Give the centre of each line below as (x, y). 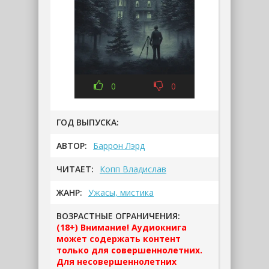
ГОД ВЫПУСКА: (88, 122)
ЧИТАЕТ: (75, 169)
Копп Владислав (133, 169)
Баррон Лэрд (119, 146)
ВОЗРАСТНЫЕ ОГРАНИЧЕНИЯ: (118, 216)
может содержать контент (119, 239)
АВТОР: (72, 146)
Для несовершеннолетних (116, 261)
